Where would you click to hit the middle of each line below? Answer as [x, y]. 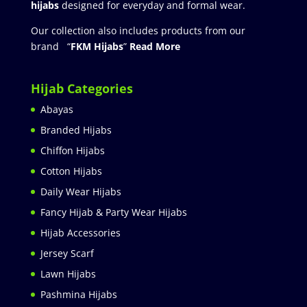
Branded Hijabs [76, 130]
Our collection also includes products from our [138, 30]
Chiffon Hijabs [72, 150]
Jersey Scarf [67, 253]
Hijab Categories [82, 88]
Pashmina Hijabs [78, 294]
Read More [155, 46]
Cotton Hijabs [71, 171]
